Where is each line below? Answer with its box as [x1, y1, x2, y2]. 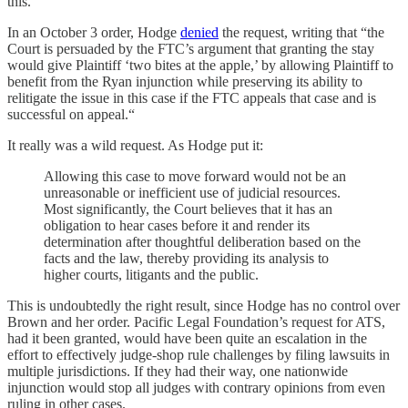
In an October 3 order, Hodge [7, 24, 180, 40]
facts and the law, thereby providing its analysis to [44, 250, 329, 266]
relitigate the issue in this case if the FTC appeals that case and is [7, 89, 376, 106]
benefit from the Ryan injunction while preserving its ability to [7, 73, 362, 89]
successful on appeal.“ [7, 106, 135, 122]
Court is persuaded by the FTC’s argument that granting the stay [7, 40, 374, 56]
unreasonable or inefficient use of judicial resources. [44, 184, 341, 200]
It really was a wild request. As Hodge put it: [7, 137, 263, 153]
